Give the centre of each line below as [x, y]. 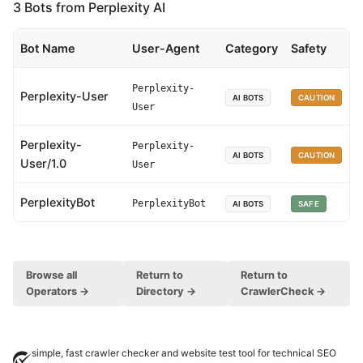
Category [252, 48]
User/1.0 [43, 163]
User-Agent [166, 48]
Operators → [58, 291]
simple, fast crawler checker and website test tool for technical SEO [184, 352]
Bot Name [48, 48]
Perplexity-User [64, 96]
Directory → [166, 291]
